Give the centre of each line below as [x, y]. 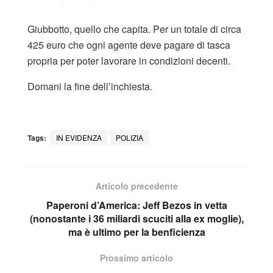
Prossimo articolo [136, 257]
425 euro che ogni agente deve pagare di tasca [129, 44]
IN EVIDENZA [79, 137]
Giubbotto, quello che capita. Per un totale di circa [134, 29]
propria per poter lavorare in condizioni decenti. [129, 60]
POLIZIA [129, 137]
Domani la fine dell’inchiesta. [90, 86]
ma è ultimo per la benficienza [136, 232]
